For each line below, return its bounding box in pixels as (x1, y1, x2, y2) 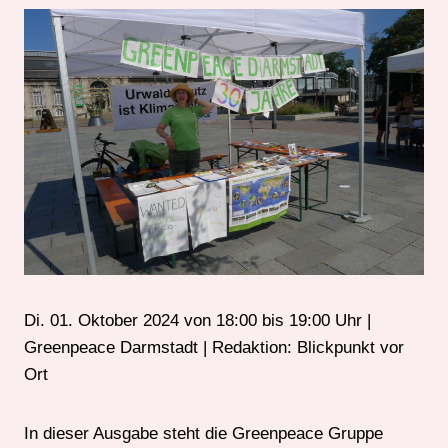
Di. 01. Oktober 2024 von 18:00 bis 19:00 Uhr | (24, 311, 371, 331)
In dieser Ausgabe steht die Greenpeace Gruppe (24, 424, 383, 444)
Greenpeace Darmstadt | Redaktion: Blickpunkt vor (24, 338, 404, 358)
